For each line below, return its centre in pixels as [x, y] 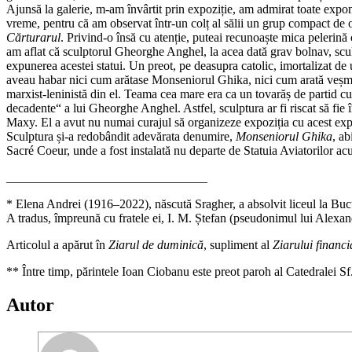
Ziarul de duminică [156, 245]
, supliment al [238, 245]
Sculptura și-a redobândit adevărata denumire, [121, 137]
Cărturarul [33, 38]
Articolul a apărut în [57, 245]
